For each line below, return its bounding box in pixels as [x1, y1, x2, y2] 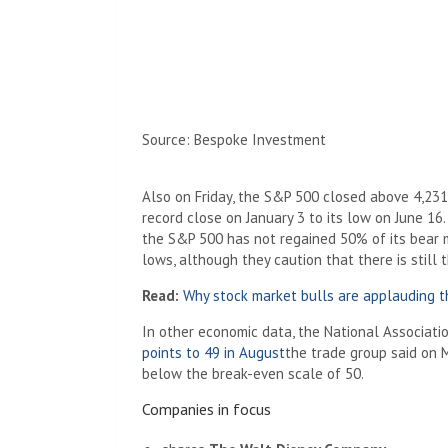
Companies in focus [142, 398, 271, 419]
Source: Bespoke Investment [142, 129, 326, 149]
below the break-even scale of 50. [142, 363, 364, 383]
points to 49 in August [142, 342, 285, 362]
